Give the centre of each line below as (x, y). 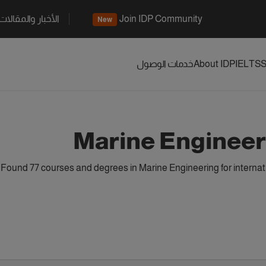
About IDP (214, 64)
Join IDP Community (161, 19)
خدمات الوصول (165, 64)
